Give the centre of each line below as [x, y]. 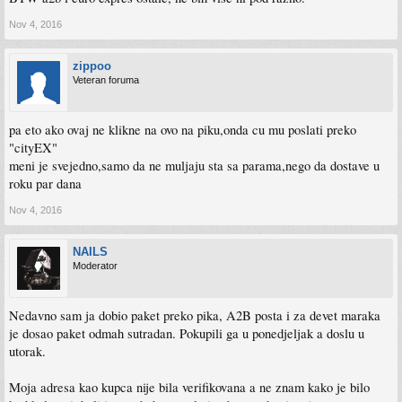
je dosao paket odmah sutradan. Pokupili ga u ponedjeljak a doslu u [187, 333]
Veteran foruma [106, 79]
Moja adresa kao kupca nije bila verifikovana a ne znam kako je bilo [189, 387]
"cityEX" [33, 147]
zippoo [92, 66]
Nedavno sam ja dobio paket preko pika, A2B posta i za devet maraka [195, 315]
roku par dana [45, 183]
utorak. [27, 351]
